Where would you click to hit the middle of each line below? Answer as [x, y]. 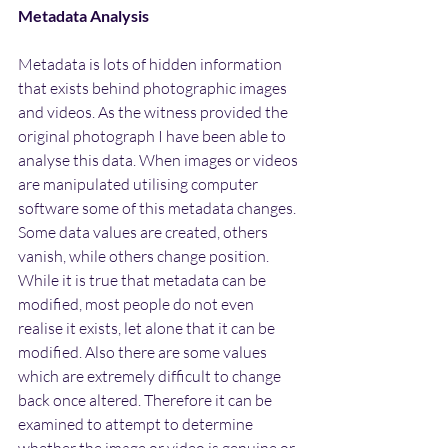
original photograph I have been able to [153, 135]
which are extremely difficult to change [151, 375]
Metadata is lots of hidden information [151, 63]
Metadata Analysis [83, 15]
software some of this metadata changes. [158, 207]
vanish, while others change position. [145, 255]
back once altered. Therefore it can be [146, 399]
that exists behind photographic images [154, 87]
